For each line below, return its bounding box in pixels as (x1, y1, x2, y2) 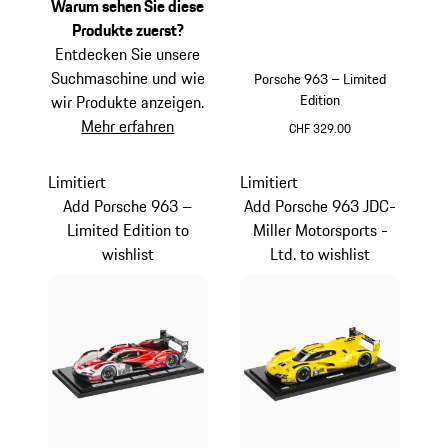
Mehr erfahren (81, 113, 175, 138)
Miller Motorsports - (252, 217, 388, 242)
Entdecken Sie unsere (55, 41, 201, 66)
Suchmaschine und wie (50, 65, 205, 90)
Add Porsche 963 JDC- (244, 193, 397, 218)
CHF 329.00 (289, 118, 352, 138)
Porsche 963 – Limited (254, 67, 387, 90)
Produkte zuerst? (71, 17, 184, 42)
